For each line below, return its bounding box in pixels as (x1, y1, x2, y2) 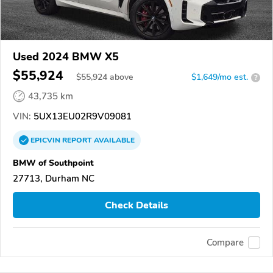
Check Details (105, 198, 168, 212)
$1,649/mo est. (191, 71, 248, 83)
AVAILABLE (92, 135, 135, 146)
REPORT (62, 135, 92, 146)
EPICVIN (30, 135, 62, 146)
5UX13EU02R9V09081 (31, 110, 132, 123)
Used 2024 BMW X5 (13, 49, 119, 65)
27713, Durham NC (13, 172, 94, 185)
